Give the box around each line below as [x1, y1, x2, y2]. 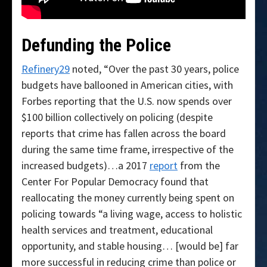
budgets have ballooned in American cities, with [21, 78, 233, 92]
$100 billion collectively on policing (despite [21, 110, 213, 125]
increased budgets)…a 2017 [21, 159, 150, 173]
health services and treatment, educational [21, 223, 213, 237]
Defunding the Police [21, 35, 171, 56]
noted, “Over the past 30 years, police [70, 62, 239, 76]
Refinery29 [21, 62, 70, 76]
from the [178, 159, 220, 173]
